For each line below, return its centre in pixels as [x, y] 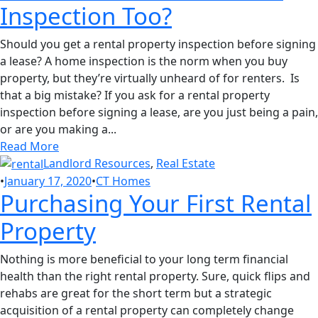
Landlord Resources [97, 163]
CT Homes [123, 181]
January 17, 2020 [48, 181]
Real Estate [186, 163]
